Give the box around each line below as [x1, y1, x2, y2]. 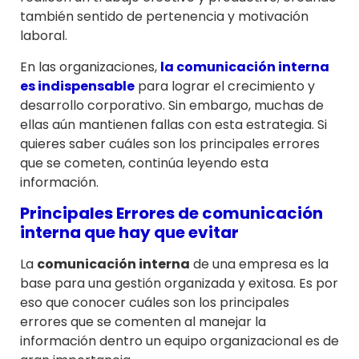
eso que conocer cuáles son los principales [20, 293, 289, 313]
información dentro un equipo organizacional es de [20, 332, 339, 351]
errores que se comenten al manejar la [20, 313, 266, 332]
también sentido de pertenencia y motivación [20, 7, 309, 26]
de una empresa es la [190, 255, 329, 274]
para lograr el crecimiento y [135, 76, 315, 95]
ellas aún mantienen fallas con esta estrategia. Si [20, 115, 327, 134]
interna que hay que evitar [20, 221, 239, 244]
